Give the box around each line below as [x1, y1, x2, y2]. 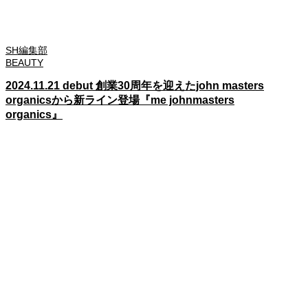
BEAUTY [5, 57, 43, 69]
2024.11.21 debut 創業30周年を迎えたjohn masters [5, 80, 264, 92]
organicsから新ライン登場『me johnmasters [5, 94, 234, 107]
